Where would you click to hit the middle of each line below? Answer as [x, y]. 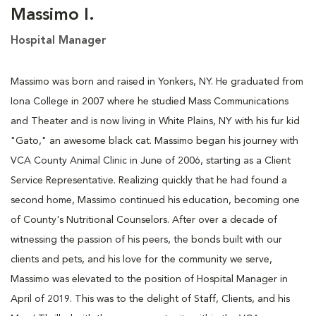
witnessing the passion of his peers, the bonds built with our [146, 239]
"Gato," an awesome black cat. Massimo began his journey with [154, 141]
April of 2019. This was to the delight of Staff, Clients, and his [150, 299]
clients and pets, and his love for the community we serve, [141, 259]
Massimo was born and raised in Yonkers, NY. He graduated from [157, 81]
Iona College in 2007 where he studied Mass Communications [150, 101]
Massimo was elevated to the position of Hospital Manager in [149, 279]
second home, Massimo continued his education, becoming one [155, 200]
